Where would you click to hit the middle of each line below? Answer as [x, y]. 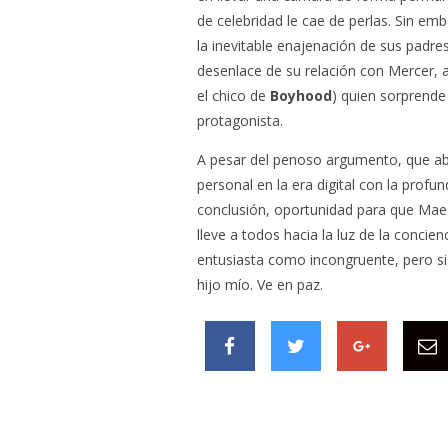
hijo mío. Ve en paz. [260, 284]
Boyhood [301, 95]
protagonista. [240, 120]
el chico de [233, 95]
